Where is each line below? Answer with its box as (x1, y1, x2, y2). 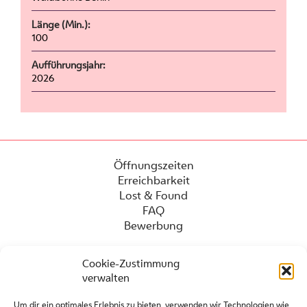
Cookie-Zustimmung (82, 256, 180, 271)
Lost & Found (119, 187, 188, 203)
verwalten (82, 271, 130, 285)
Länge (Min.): (31, 18, 90, 32)
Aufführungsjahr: (31, 58, 106, 72)
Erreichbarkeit (117, 172, 190, 188)
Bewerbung (124, 217, 183, 233)
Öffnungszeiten (113, 157, 194, 173)
